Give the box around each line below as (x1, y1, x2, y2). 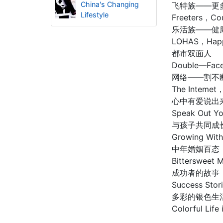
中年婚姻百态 (172, 144, 220, 154)
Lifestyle (80, 10, 109, 19)
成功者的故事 (172, 168, 220, 178)
